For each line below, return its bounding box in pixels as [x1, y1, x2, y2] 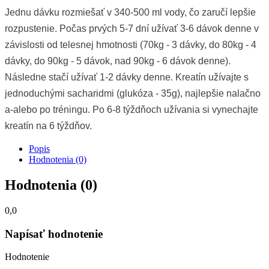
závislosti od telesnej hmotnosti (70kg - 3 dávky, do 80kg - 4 [5, 40, 256, 50]
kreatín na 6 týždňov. [5, 121, 92, 131]
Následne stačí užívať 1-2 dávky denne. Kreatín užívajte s [5, 72, 249, 83]
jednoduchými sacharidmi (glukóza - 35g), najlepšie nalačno [5, 88, 261, 99]
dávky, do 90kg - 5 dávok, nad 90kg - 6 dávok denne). [5, 56, 231, 67]
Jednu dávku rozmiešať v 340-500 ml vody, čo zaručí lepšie [5, 7, 256, 18]
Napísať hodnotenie [5, 227, 103, 240]
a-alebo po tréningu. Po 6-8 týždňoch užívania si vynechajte [5, 104, 258, 115]
